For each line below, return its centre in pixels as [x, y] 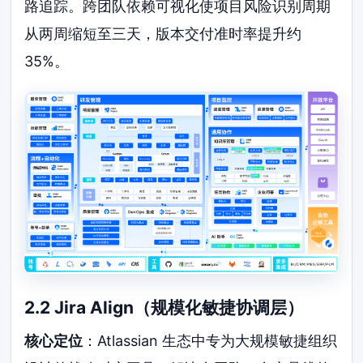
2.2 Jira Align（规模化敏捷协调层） [164, 307]
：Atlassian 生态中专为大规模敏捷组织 [210, 341]
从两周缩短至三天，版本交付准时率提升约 [163, 33]
